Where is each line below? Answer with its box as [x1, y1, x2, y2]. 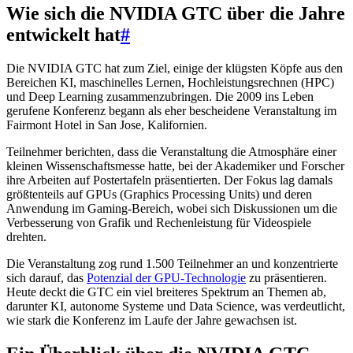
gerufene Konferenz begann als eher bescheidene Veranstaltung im [6, 103, 336, 117]
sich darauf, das [6, 270, 87, 284]
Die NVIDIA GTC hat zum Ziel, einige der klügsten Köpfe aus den [6, 61, 343, 75]
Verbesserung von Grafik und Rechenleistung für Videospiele [6, 215, 311, 229]
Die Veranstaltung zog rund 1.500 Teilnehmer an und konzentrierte [6, 256, 338, 270]
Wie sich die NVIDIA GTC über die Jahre [6, 2, 345, 24]
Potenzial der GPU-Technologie [87, 270, 246, 284]
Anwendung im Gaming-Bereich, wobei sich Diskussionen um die [6, 201, 337, 215]
